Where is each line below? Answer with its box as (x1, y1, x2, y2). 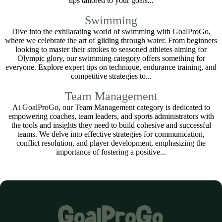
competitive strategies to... (70, 72, 152, 80)
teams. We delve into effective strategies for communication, (17, 130, 205, 138)
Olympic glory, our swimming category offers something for (17, 54, 205, 62)
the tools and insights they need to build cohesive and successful (11, 121, 211, 129)
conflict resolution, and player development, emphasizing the (16, 139, 206, 147)
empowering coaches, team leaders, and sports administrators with (8, 112, 214, 120)
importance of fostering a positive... (56, 148, 166, 156)
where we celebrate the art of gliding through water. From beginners (5, 36, 217, 45)
